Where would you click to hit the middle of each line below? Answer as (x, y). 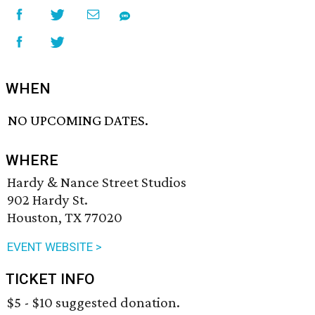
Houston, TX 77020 (65, 218)
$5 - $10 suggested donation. (94, 303)
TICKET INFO (50, 279)
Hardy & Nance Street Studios (97, 182)
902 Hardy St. (47, 200)
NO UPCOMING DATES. (78, 121)
